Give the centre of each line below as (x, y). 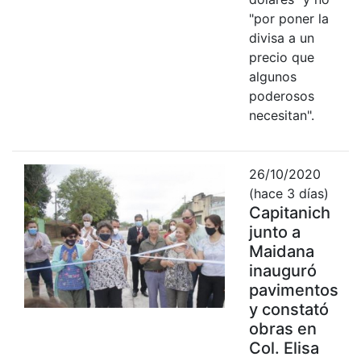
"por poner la (288, 18)
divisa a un (281, 37)
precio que (281, 57)
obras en (282, 328)
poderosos (281, 95)
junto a (274, 232)
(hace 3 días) (288, 193)
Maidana (281, 251)
